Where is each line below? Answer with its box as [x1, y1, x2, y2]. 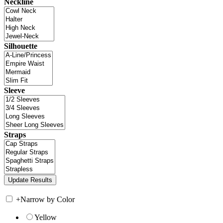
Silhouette [4, 42, 37, 51]
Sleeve [4, 86, 25, 95]
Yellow [34, 213, 57, 222]
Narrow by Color [20, 195, 75, 204]
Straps [4, 130, 26, 139]
